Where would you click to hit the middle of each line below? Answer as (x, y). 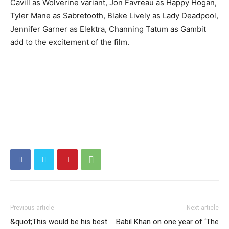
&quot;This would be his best (59, 222)
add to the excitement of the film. (70, 42)
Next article (203, 208)
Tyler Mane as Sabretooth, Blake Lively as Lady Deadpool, (114, 16)
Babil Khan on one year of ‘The (167, 222)
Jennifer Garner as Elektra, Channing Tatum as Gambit (108, 29)
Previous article (32, 208)
